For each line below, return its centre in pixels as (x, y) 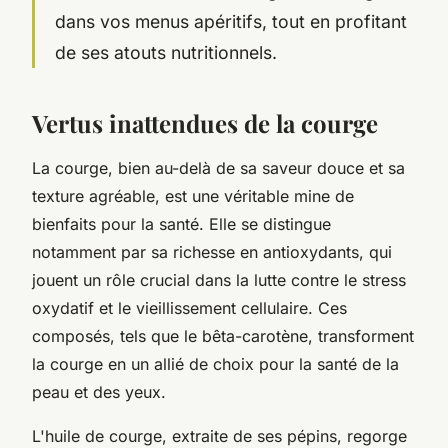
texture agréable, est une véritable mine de (193, 195)
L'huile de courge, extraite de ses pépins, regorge (219, 435)
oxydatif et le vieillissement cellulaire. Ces (189, 307)
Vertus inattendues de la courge (205, 122)
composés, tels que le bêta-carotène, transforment (223, 335)
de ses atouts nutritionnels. (166, 52)
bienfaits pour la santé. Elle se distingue (181, 223)
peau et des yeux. (99, 391)
